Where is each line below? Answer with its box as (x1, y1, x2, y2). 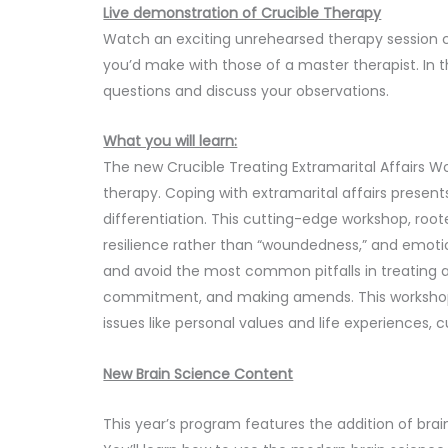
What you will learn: (103, 131, 238, 151)
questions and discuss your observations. (103, 80, 390, 101)
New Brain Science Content (103, 363, 294, 384)
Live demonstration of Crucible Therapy (103, 2, 382, 23)
